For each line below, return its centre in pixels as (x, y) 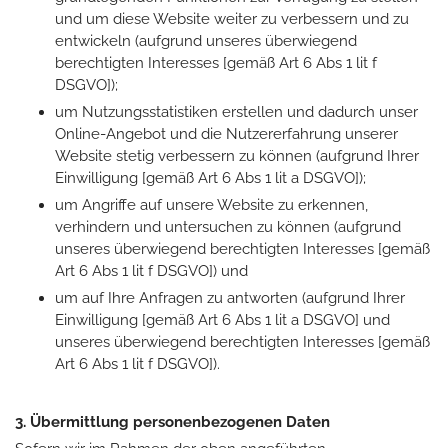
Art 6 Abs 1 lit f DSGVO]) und (151, 270)
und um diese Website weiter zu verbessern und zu (232, 18)
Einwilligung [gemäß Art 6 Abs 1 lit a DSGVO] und (222, 319)
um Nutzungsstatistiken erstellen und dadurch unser (236, 111)
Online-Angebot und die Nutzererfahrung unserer (226, 133)
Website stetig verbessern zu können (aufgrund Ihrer (237, 155)
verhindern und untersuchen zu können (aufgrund (228, 226)
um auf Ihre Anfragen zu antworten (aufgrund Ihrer (230, 297)
